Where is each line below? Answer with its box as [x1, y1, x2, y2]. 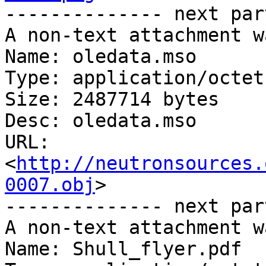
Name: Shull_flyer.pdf [5, 238, 242, 260]
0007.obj [5, 174, 95, 196]
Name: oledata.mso [5, 46, 197, 68]
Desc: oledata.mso [5, 110, 197, 132]
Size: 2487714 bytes [5, 88, 219, 110]
